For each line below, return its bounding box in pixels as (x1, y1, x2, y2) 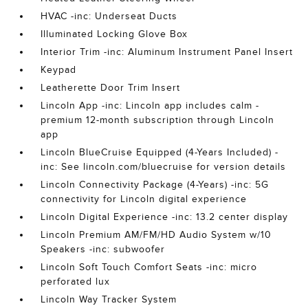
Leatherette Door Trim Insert (41, 82, 181, 93)
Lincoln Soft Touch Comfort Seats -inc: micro (41, 262, 258, 272)
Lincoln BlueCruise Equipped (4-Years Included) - (41, 147, 279, 157)
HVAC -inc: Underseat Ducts (41, 11, 178, 21)
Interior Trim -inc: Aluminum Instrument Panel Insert (41, 47, 294, 57)
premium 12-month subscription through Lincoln (41, 115, 275, 125)
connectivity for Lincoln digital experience (41, 194, 247, 204)
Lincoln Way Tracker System (41, 294, 177, 305)
